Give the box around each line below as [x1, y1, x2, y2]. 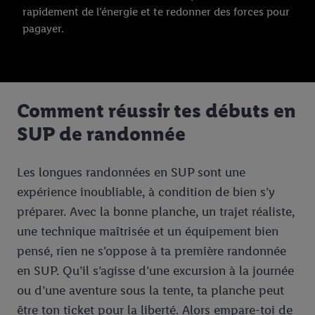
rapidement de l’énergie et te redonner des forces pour [22, 5, 290, 19]
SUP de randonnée [17, 122, 186, 146]
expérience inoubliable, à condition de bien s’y [17, 184, 275, 200]
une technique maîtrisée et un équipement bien [17, 223, 278, 239]
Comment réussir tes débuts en [17, 98, 296, 123]
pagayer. [22, 22, 64, 36]
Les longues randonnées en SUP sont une [17, 164, 245, 180]
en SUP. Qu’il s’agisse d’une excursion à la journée [17, 262, 294, 278]
